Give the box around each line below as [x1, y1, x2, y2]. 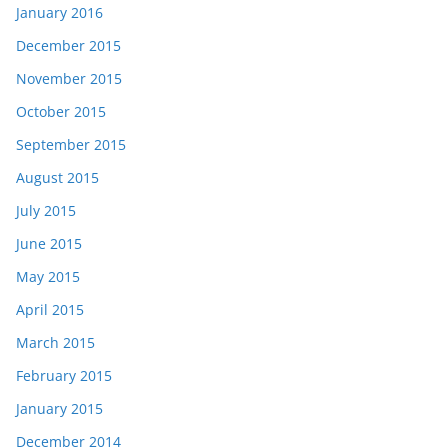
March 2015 [16, 333, 95, 353]
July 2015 [16, 201, 76, 221]
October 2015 [16, 102, 106, 122]
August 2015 [16, 168, 99, 188]
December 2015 [16, 36, 121, 56]
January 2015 [16, 399, 103, 419]
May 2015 [16, 267, 80, 287]
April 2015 [16, 300, 84, 320]
